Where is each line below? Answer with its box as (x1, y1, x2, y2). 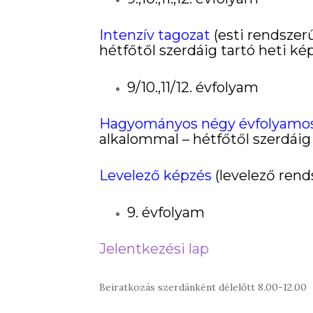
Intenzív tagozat (99, 26, 210, 43)
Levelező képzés (99, 166, 212, 184)
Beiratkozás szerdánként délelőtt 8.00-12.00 (99, 280, 307, 293)
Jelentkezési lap (99, 240, 209, 257)
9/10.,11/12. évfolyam (127, 78, 259, 96)
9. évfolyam (127, 203, 205, 221)
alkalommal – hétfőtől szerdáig (99, 130, 311, 147)
